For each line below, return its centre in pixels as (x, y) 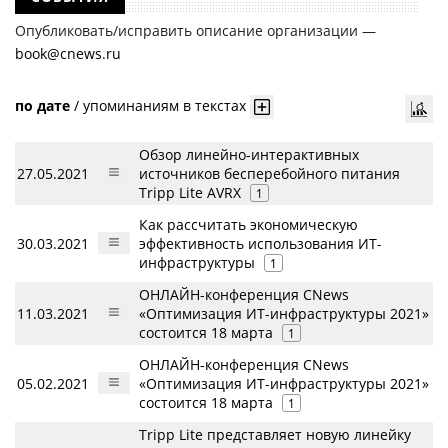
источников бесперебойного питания (269, 173)
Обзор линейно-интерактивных (249, 154)
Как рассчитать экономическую (248, 224)
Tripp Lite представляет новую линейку (275, 434)
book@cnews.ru (68, 53)
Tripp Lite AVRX (190, 192)
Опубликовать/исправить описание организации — (195, 30)
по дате (42, 105)
